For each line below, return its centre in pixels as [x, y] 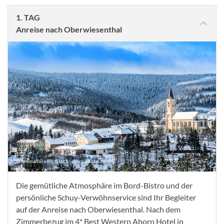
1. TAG [28, 17]
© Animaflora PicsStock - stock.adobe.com [63, 161]
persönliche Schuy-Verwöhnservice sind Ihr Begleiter [106, 197]
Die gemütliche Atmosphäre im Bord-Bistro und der [104, 185]
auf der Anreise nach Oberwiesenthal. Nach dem [98, 209]
